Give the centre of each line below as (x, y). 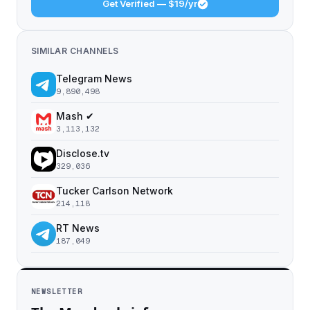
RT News (78, 228)
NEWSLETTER (57, 292)
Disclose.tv (83, 153)
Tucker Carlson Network (115, 191)
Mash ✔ (75, 116)
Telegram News (94, 79)
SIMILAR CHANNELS (75, 51)
